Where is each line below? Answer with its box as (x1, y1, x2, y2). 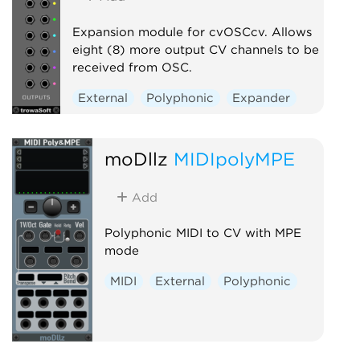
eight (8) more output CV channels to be (72, 42, 319, 57)
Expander (232, 90, 291, 105)
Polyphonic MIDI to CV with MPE (104, 225, 301, 240)
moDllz (104, 147, 168, 170)
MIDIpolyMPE (173, 147, 295, 170)
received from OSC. (72, 59, 192, 75)
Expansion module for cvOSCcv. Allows (72, 24, 312, 39)
